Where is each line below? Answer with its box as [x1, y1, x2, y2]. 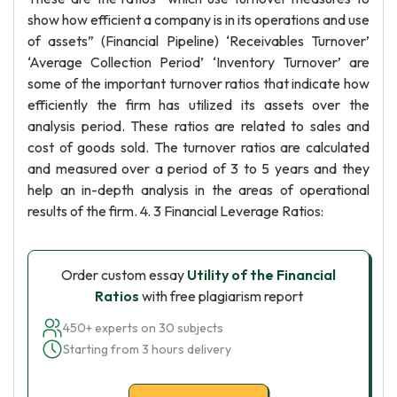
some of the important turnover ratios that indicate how [27, 74, 370, 92]
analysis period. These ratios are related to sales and [27, 117, 370, 135]
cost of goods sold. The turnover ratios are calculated [27, 138, 370, 156]
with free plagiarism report [138, 287, 303, 305]
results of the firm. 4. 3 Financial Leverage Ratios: [27, 202, 323, 220]
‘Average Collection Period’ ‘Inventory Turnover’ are [27, 53, 370, 71]
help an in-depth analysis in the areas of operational [27, 181, 370, 198]
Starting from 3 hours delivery [63, 341, 231, 357]
